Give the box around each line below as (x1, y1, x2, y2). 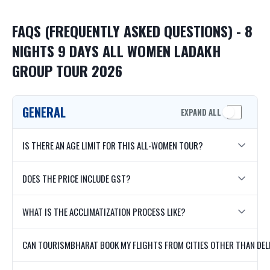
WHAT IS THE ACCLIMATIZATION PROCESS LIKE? (22, 205, 186, 219)
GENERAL (22, 103, 66, 122)
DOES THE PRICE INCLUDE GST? (22, 172, 131, 186)
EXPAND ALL (181, 105, 221, 118)
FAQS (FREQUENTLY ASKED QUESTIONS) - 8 (12, 20, 253, 42)
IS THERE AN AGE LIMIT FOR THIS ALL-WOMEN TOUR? (22, 139, 203, 152)
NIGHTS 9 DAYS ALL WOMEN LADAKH (12, 40, 221, 62)
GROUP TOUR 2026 (12, 60, 122, 82)
